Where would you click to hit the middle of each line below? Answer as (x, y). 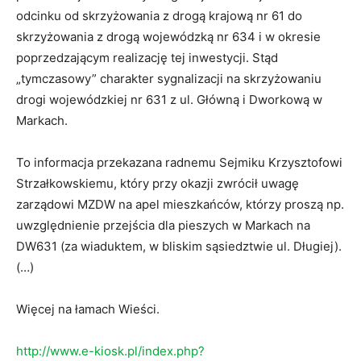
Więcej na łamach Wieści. (88, 309)
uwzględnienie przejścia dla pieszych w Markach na (163, 226)
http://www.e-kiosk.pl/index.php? (110, 351)
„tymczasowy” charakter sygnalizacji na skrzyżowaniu (169, 79)
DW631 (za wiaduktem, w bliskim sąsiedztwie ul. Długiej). (179, 247)
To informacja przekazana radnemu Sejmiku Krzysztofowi (179, 163)
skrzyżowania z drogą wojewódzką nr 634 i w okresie (168, 37)
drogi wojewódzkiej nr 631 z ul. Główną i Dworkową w (169, 100)
